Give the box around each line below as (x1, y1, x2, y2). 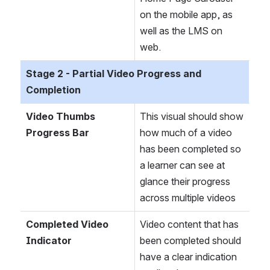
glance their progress (140, 175, 230, 188)
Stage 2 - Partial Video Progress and (26, 67, 201, 80)
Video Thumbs (26, 110, 95, 123)
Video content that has (140, 218, 239, 231)
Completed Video (26, 218, 108, 231)
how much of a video (140, 127, 232, 139)
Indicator (26, 234, 72, 247)
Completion (26, 84, 81, 96)
